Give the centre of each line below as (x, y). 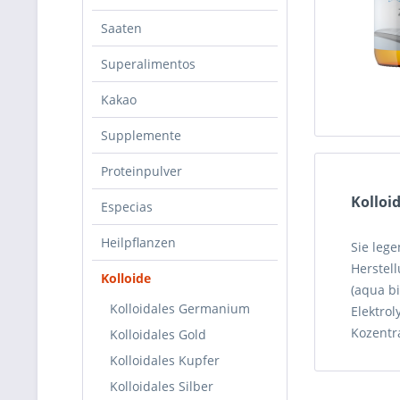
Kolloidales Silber (162, 386)
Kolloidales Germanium (180, 308)
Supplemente (141, 135)
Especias (127, 207)
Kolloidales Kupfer (165, 360)
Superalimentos (148, 64)
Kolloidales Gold (158, 334)
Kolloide (126, 278)
